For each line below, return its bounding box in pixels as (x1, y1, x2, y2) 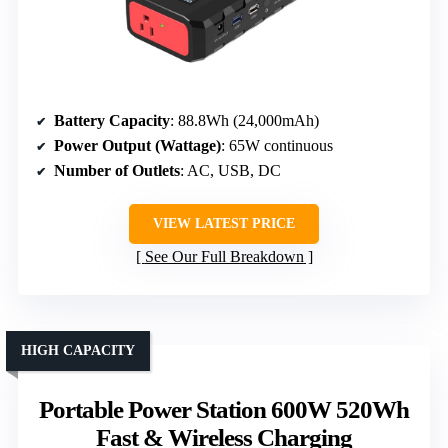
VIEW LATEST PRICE (153, 215, 295, 231)
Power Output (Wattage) (54, 136, 221, 154)
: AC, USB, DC (180, 161, 281, 179)
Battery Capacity (54, 111, 170, 129)
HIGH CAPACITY (21, 342, 135, 358)
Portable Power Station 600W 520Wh (39, 395, 409, 423)
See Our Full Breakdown (144, 247, 304, 265)
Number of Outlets (54, 161, 180, 179)
